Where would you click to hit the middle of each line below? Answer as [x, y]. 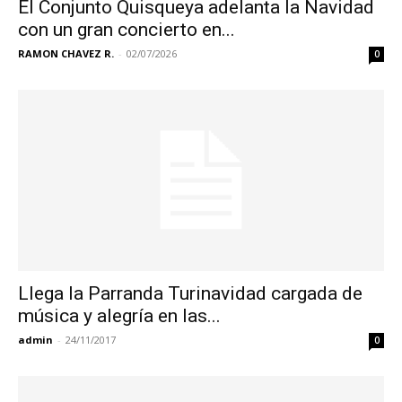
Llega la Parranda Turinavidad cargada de [190, 293]
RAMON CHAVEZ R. [66, 54]
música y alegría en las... [119, 315]
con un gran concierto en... [127, 30]
